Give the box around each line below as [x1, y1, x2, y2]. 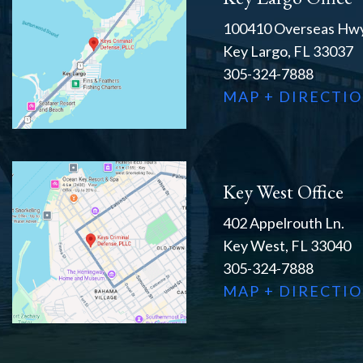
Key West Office [223, 179, 344, 205]
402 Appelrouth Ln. [223, 214, 344, 233]
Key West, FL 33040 [223, 237, 351, 255]
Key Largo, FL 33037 [223, 42, 353, 61]
